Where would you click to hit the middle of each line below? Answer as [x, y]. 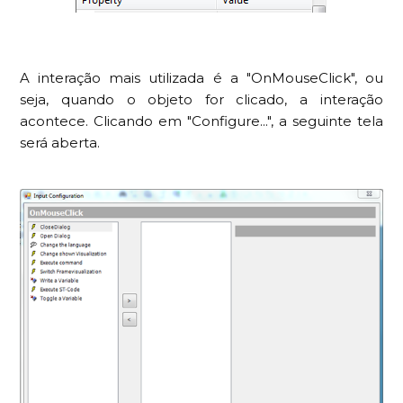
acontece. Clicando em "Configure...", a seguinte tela [201, 121]
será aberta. [60, 143]
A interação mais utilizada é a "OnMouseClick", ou [201, 78]
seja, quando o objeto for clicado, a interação [201, 100]
